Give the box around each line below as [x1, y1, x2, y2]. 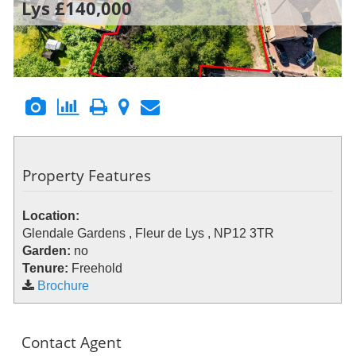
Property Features [22, 164, 151, 187]
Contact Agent [21, 331, 122, 354]
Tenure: [22, 261, 72, 276]
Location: [22, 209, 79, 223]
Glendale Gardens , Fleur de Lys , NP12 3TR [22, 226, 274, 241]
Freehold [72, 261, 122, 276]
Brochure [37, 279, 89, 293]
